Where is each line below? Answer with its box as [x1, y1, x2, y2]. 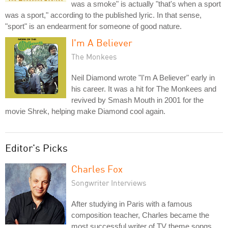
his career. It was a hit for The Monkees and [71, 84, 216, 93]
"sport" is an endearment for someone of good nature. [5, 22, 182, 31]
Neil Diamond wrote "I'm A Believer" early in [71, 73, 215, 82]
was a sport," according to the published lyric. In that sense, [5, 11, 202, 19]
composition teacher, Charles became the [71, 211, 209, 219]
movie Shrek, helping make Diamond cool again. [5, 107, 165, 116]
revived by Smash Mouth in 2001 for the [71, 96, 204, 104]
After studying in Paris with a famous [71, 199, 192, 208]
